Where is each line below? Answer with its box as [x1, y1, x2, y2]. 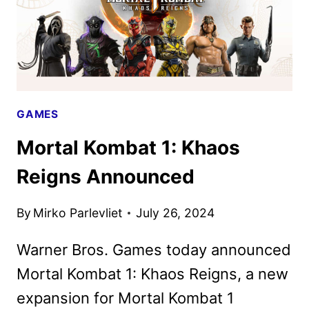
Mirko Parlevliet [33, 205, 123, 220]
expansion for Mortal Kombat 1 [17, 288, 234, 307]
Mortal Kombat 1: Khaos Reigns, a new [17, 264, 288, 283]
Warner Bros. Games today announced [17, 240, 291, 259]
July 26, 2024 [136, 205, 215, 220]
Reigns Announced [17, 165, 195, 189]
